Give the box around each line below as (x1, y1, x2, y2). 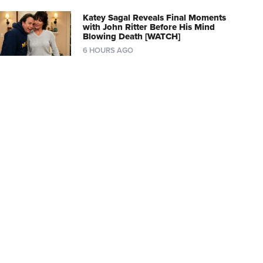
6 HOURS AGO (82, 45, 133, 55)
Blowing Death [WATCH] (82, 31, 180, 42)
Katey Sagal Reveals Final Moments (82, 12, 226, 23)
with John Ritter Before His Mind (82, 21, 215, 32)
